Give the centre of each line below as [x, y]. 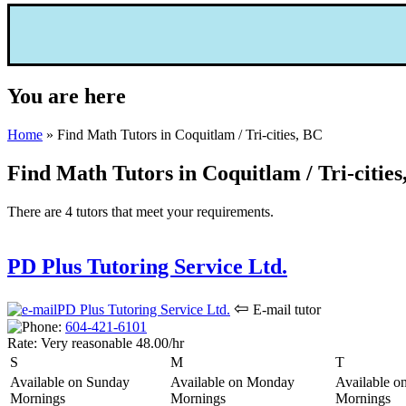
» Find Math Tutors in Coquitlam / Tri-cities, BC [183, 134]
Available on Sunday [70, 382]
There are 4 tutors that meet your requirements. [140, 211]
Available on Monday [232, 382]
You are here [67, 97]
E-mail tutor [285, 309]
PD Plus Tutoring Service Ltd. [147, 266]
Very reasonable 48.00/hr [111, 343]
